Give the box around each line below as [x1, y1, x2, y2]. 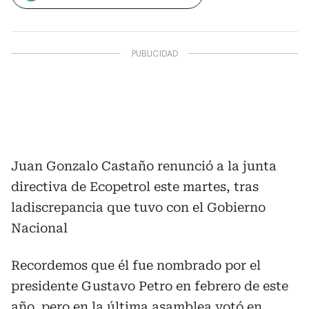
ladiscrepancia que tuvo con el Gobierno [11, 200, 266, 215]
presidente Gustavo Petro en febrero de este [11, 279, 288, 293]
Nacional [11, 221, 68, 235]
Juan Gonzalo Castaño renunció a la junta [11, 159, 277, 173]
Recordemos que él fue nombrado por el [11, 258, 261, 272]
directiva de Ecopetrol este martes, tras [11, 179, 259, 194]
